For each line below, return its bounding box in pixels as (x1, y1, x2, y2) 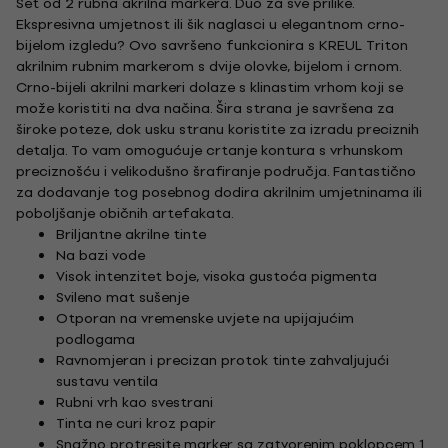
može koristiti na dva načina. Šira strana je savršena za (16, 96, 394, 120)
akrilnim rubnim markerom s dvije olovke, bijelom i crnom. (16, 54, 401, 78)
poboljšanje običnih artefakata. (16, 201, 234, 225)
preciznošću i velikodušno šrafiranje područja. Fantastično (16, 159, 416, 183)
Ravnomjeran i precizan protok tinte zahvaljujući (56, 348, 389, 372)
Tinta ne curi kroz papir (56, 411, 216, 435)
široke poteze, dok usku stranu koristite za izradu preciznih (16, 117, 419, 141)
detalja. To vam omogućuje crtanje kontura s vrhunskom (16, 138, 403, 162)
